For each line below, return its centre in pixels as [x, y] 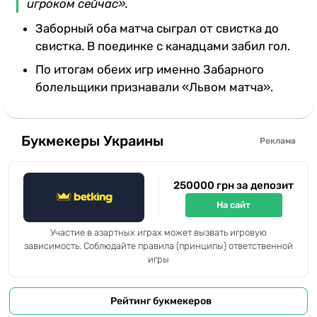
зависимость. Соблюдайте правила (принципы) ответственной [158, 246]
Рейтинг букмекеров [161, 301]
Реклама [278, 141]
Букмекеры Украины [92, 141]
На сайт [234, 205]
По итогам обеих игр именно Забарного [150, 69]
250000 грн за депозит [234, 185]
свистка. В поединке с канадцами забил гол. [163, 46]
